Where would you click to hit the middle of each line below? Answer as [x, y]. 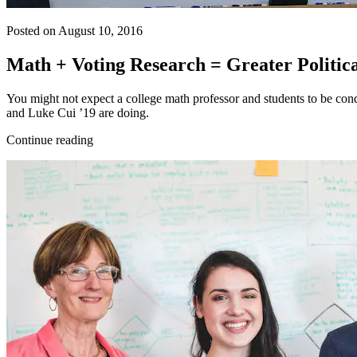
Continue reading [50, 139]
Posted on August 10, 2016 [75, 30]
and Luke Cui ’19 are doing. [78, 112]
